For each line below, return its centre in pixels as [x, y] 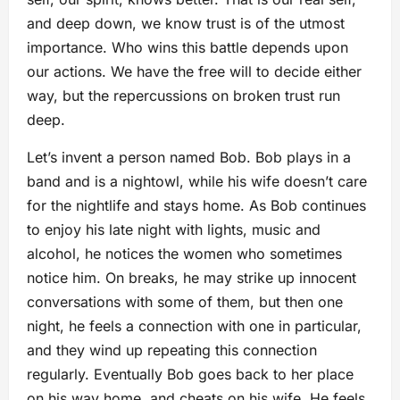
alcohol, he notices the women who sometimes [184, 254]
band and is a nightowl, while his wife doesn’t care [197, 181]
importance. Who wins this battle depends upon [187, 47]
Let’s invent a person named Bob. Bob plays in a [189, 157]
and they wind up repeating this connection [172, 350]
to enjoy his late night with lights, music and [174, 229]
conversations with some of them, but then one [185, 302]
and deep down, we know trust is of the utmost [186, 23]
